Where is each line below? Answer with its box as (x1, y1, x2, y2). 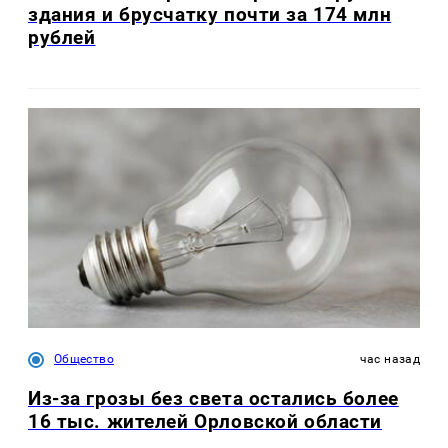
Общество (54, 351, 114, 366)
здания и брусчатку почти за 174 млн (28, 2, 392, 26)
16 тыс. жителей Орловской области (28, 410, 383, 434)
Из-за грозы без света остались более (28, 387, 399, 411)
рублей (28, 25, 96, 49)
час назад (359, 351, 420, 366)
